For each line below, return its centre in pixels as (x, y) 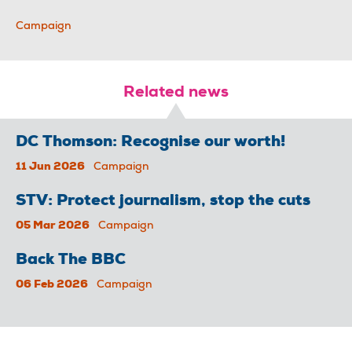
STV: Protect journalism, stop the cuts (163, 202)
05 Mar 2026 (53, 227)
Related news (176, 94)
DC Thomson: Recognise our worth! (150, 143)
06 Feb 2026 (52, 286)
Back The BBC (71, 261)
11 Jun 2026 (50, 168)
